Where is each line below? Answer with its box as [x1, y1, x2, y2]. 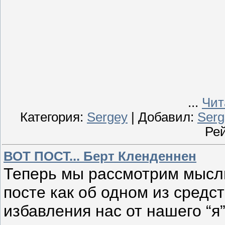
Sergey [87, 109, 128, 124]
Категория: [20, 109, 87, 124]
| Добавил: [128, 109, 197, 124]
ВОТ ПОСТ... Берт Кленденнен [4, 149, 196, 164]
